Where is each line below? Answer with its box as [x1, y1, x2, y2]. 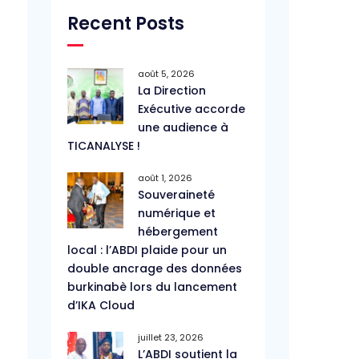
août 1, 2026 [138, 171, 193, 184]
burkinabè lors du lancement [67, 279, 238, 295]
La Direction [138, 83, 207, 99]
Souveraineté [138, 187, 216, 203]
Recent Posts [67, 11, 185, 36]
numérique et [138, 205, 216, 221]
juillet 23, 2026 [138, 331, 204, 344]
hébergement [138, 224, 219, 240]
